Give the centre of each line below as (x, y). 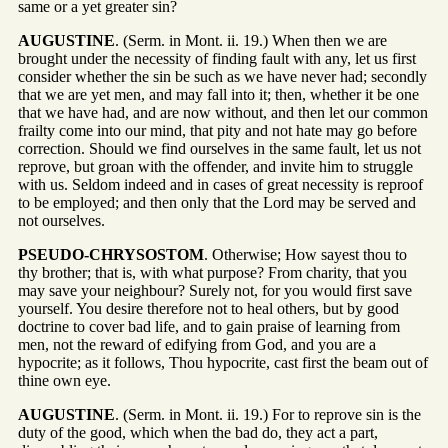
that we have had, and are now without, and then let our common (223, 112)
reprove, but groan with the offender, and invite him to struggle (215, 166)
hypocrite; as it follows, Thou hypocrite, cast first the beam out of (223, 362)
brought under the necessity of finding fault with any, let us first (217, 58)
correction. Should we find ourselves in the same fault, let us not (219, 148)
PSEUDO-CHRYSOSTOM (111, 254)
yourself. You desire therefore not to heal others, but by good (208, 308)
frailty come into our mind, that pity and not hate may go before (217, 130)
